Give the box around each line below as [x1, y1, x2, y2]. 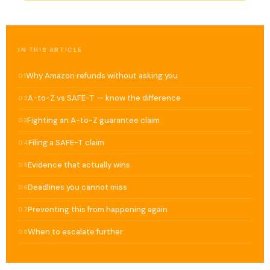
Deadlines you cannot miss [28, 182, 127, 193]
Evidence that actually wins [28, 160, 130, 171]
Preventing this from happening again [28, 204, 168, 215]
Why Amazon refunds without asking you [26, 71, 178, 81]
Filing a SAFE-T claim [28, 137, 104, 148]
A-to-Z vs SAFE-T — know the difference [28, 93, 181, 104]
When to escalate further [28, 227, 123, 237]
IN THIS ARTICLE [18, 46, 83, 54]
